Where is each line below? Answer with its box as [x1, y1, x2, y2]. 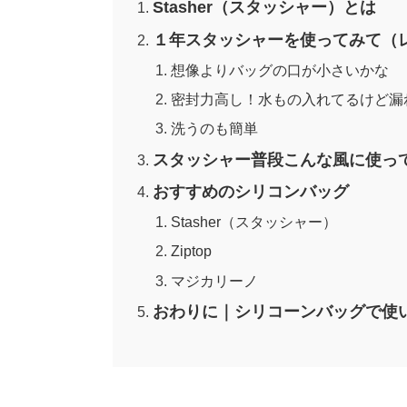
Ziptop [170, 243, 212, 260]
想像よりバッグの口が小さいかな [170, 61, 389, 78]
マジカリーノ [170, 272, 258, 289]
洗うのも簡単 [170, 120, 258, 137]
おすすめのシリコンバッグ [153, 182, 350, 201]
